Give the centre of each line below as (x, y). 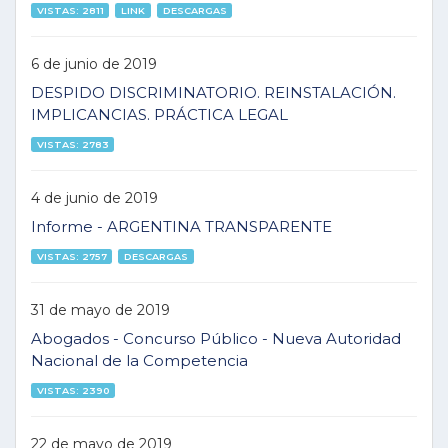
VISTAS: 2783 (72, 144)
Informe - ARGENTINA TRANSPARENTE (181, 226)
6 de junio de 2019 (94, 63)
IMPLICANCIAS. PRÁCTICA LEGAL (159, 114)
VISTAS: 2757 (71, 256)
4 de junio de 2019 (94, 197)
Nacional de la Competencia (139, 360)
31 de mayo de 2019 (100, 309)
